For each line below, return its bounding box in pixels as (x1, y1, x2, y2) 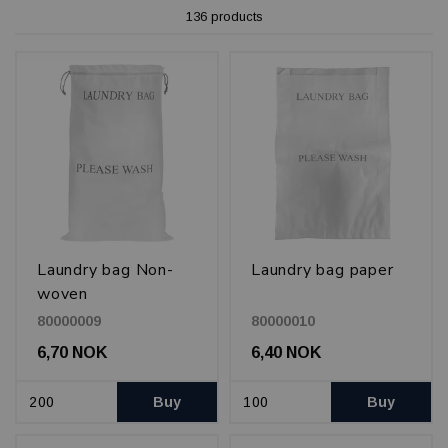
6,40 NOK (251, 344, 321, 362)
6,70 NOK (37, 344, 107, 362)
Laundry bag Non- (37, 259, 174, 281)
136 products (185, 9, 263, 24)
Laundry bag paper (251, 259, 394, 281)
